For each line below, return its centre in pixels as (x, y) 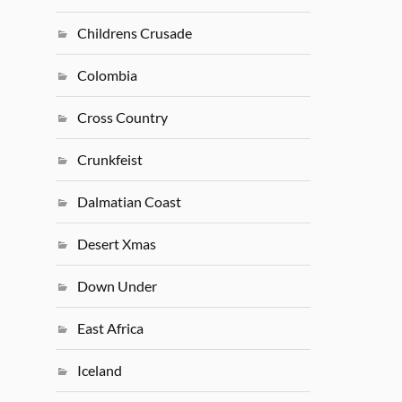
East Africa (111, 328)
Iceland (100, 371)
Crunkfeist (110, 160)
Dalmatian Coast (130, 202)
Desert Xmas (117, 244)
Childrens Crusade (135, 33)
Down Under (118, 286)
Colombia (108, 75)
